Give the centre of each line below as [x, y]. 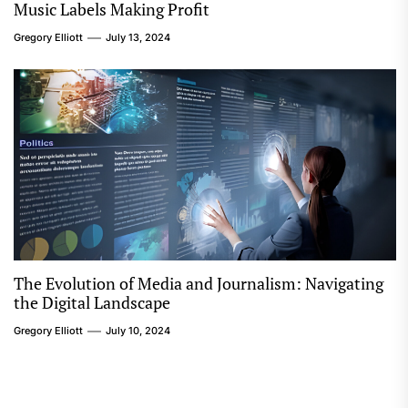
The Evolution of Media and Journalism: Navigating [199, 283]
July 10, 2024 [138, 331]
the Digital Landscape [92, 302]
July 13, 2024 [138, 37]
